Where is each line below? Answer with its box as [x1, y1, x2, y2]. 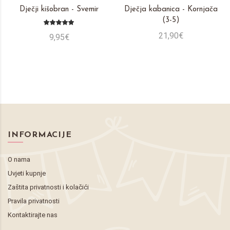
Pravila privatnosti [8, 197, 60, 205]
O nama [8, 155, 30, 163]
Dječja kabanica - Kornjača [124, 5, 218, 13]
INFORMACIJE [8, 130, 72, 139]
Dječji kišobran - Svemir [20, 5, 99, 13]
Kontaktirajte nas [8, 210, 57, 219]
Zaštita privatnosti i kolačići [8, 183, 89, 191]
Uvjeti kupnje [8, 169, 46, 177]
